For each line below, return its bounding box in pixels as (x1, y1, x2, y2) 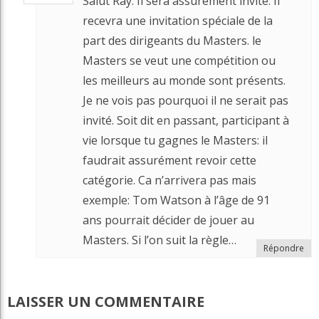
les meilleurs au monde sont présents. (83, 72, 286, 88)
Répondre (263, 241, 304, 254)
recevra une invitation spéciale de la (83, 12, 273, 28)
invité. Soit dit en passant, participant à (83, 112, 289, 128)
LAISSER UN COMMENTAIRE (7, 291, 204, 311)
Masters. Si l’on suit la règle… (83, 231, 236, 248)
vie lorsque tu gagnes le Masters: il (83, 132, 268, 148)
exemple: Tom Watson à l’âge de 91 (83, 192, 270, 208)
